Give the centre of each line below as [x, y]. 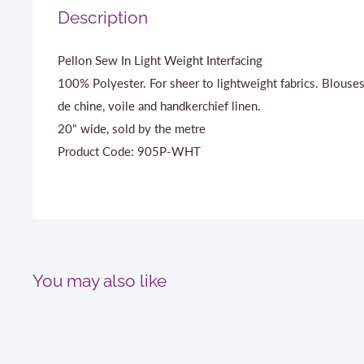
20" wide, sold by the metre [132, 129]
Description [103, 17]
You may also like [100, 280]
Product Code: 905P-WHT [129, 152]
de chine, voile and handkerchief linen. [159, 106]
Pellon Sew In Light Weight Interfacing [160, 61]
